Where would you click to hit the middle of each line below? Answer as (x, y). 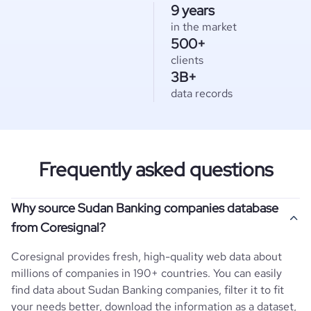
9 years (193, 10)
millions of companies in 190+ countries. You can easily (146, 273)
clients (187, 60)
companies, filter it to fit (225, 290)
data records (202, 93)
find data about (48, 290)
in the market (204, 27)
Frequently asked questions (155, 169)
